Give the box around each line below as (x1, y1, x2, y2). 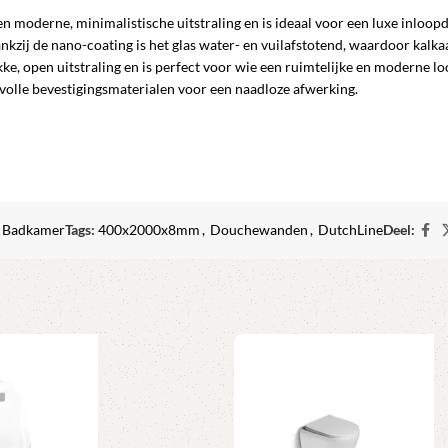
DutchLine (318, 221, 384, 239)
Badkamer (2, 221, 66, 239)
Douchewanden (210, 221, 309, 239)
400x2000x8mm (98, 221, 201, 239)
